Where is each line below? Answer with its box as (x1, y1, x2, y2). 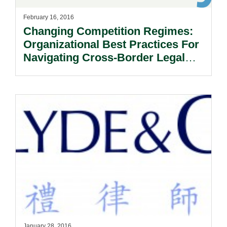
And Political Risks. (23, 64, 125, 77)
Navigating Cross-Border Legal (23, 51, 185, 64)
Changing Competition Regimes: (23, 25, 193, 37)
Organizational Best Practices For (23, 38, 199, 51)
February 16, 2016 (23, 14, 74, 21)
